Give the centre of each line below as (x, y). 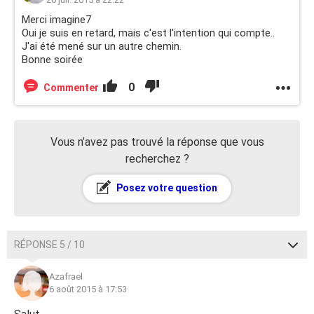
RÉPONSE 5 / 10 (49, 245)
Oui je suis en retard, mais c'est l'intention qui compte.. (148, 33)
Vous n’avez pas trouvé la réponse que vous (157, 142)
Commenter (71, 88)
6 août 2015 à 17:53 (88, 289)
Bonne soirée (52, 60)
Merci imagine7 (56, 20)
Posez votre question (166, 188)
